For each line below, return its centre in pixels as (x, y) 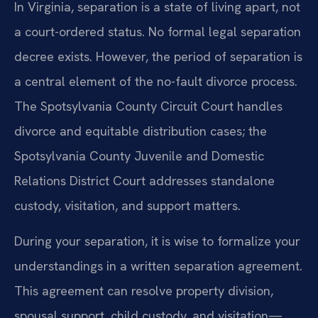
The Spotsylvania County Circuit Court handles (148, 106)
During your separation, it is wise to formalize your (157, 241)
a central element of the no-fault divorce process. (156, 82)
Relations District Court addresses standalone (144, 181)
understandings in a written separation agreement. (158, 265)
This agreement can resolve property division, (144, 290)
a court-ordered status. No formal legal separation (158, 32)
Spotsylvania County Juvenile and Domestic (139, 156)
